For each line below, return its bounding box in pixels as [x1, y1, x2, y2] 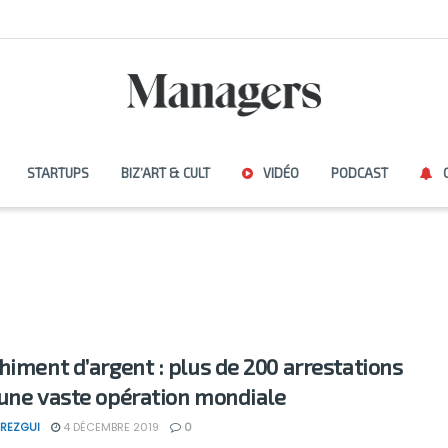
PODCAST [330, 165, 388, 181]
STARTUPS [26, 165, 89, 181]
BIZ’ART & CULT [120, 165, 210, 181]
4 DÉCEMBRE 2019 [60, 419, 159, 435]
